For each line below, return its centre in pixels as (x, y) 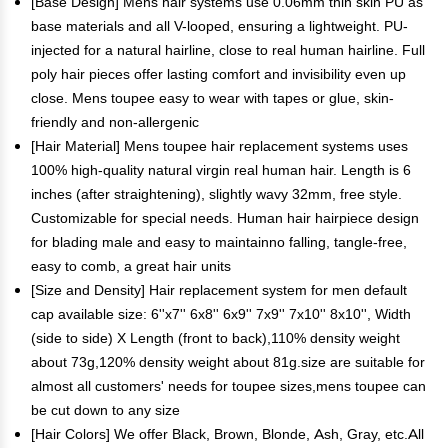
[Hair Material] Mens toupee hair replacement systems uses (219, 146)
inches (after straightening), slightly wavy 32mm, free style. (216, 194)
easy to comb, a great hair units (131, 266)
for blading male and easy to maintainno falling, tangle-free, (219, 242)
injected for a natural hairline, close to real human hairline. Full (228, 50)
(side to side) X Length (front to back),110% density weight (215, 338)
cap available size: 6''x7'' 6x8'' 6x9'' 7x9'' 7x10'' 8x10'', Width (221, 314)
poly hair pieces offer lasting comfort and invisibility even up (218, 74)
